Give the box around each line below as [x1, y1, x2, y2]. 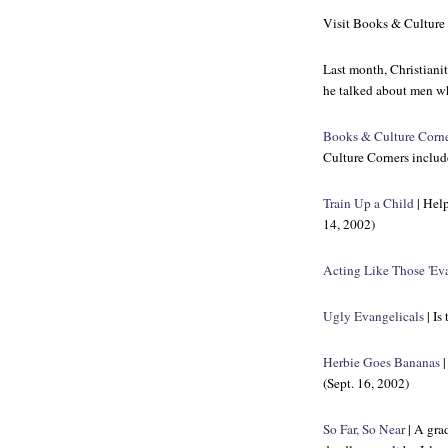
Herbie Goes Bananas [323, 353, 440, 371]
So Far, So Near [323, 420, 405, 438]
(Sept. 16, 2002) [323, 374, 409, 392]
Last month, [323, 60, 390, 78]
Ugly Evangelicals [323, 307, 424, 325]
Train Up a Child [323, 194, 414, 212]
